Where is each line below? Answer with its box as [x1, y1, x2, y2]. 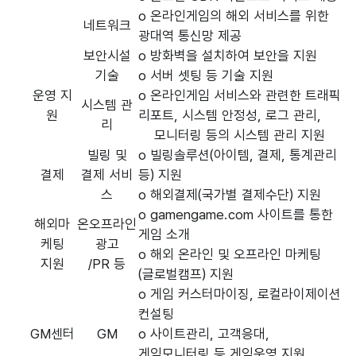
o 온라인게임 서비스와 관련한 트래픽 [138, 87, 341, 103]
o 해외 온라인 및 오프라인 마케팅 [138, 246, 321, 262]
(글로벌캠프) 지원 [138, 266, 234, 282]
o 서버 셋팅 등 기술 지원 [138, 68, 273, 83]
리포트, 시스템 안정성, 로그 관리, [138, 107, 321, 123]
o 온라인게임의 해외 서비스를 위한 [138, 8, 329, 24]
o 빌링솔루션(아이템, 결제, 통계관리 [138, 147, 337, 163]
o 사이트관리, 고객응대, [138, 326, 269, 342]
